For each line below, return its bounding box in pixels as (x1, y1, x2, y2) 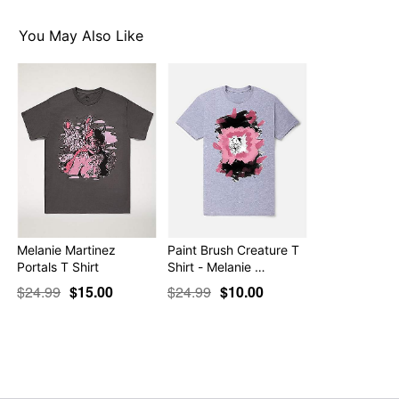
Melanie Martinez (17, 241, 117, 257)
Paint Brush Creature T (167, 241, 299, 257)
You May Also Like (19, 27, 144, 45)
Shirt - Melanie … (167, 258, 265, 274)
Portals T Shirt (17, 258, 100, 274)
